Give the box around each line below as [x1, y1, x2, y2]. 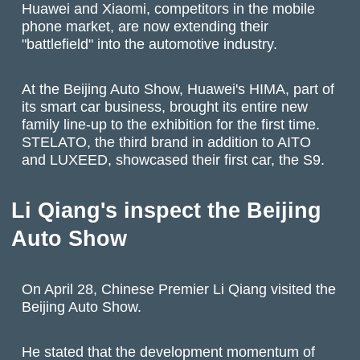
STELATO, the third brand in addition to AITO [22, 133, 312, 151]
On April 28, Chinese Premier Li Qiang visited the [22, 280, 337, 297]
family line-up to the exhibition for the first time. [22, 116, 321, 133]
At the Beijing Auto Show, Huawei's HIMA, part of [22, 80, 335, 98]
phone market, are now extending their [22, 17, 269, 35]
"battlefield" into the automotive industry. [22, 35, 278, 52]
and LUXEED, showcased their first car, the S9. [22, 151, 325, 169]
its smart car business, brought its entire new [22, 98, 309, 116]
